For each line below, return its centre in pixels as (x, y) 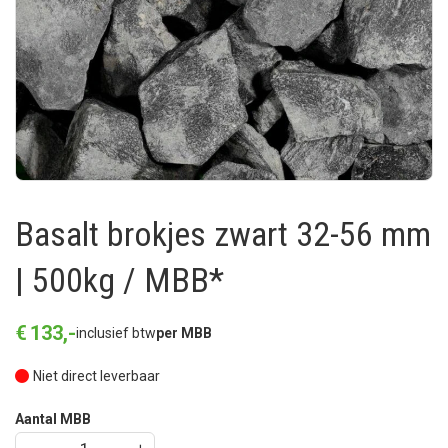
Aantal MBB (53, 419)
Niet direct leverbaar (96, 376)
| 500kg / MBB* (119, 280)
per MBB (184, 333)
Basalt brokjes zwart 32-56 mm (223, 234)
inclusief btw (116, 333)
